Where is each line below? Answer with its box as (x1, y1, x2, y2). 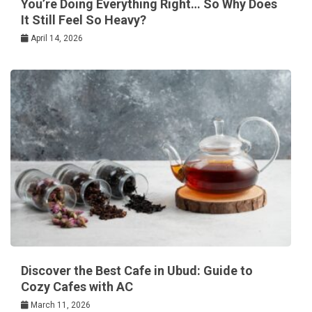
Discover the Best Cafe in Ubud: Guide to (21, 263, 253, 278)
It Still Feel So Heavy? (21, 13, 146, 28)
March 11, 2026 (31, 299, 91, 310)
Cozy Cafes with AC (21, 279, 133, 294)
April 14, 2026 (31, 33, 83, 44)
